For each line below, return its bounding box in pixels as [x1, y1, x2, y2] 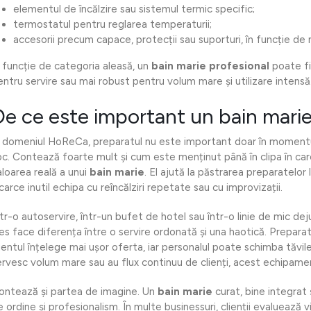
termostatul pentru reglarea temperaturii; [13, 18, 212, 31]
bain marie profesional [151, 60, 269, 73]
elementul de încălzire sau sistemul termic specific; [13, 3, 255, 16]
